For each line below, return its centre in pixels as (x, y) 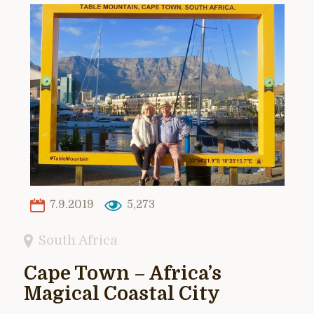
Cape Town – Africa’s (123, 273)
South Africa (78, 240)
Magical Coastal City (122, 294)
